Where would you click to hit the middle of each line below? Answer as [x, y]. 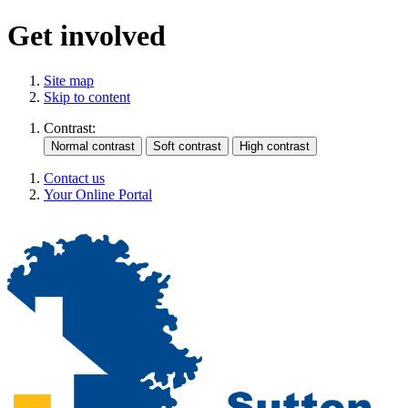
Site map [69, 80]
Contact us [74, 178]
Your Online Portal [98, 194]
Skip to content [87, 97]
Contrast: [70, 127]
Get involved [87, 36]
